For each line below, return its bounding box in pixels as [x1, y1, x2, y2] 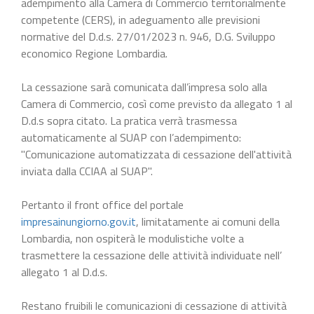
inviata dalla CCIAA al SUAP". [21, 162, 153, 179]
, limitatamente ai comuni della [136, 212, 280, 230]
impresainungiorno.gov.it [21, 212, 136, 230]
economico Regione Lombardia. [21, 44, 168, 62]
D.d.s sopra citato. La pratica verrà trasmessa [21, 111, 237, 129]
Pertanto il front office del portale [21, 196, 184, 213]
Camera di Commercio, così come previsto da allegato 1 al [21, 95, 292, 112]
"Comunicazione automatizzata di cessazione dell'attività [21, 145, 292, 163]
